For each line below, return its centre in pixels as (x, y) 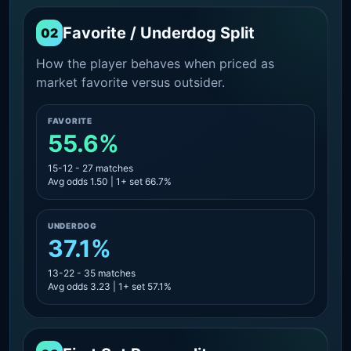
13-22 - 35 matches (92, 273)
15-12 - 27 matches (90, 168)
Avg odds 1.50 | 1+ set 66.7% (110, 181)
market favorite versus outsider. (130, 82)
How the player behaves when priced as (155, 63)
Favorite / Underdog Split (159, 33)
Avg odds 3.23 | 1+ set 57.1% (110, 286)
